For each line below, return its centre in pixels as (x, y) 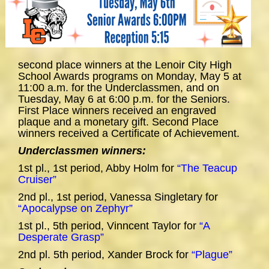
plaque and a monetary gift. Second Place (118, 122)
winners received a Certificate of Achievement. (129, 134)
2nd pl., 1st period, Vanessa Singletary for (118, 197)
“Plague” (212, 255)
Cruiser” (37, 180)
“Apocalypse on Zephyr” (75, 209)
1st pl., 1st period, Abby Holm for (98, 168)
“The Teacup (207, 168)
